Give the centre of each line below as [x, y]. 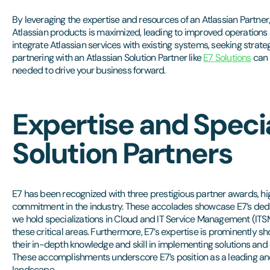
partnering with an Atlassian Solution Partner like [108, 58]
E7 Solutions [227, 58]
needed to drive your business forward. [89, 70]
